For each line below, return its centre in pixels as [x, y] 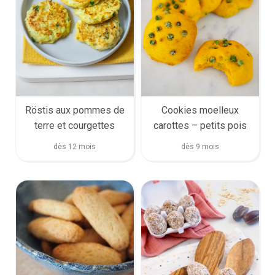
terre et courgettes [75, 125]
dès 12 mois [75, 146]
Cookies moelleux [200, 110]
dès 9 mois [200, 146]
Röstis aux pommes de [75, 110]
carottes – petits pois [200, 125]
